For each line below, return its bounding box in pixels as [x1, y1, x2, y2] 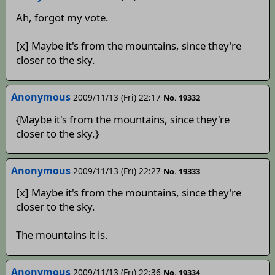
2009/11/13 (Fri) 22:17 [72, 91, 161, 104]
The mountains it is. [15, 228, 108, 242]
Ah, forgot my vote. [15, 10, 109, 25]
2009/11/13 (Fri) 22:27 [72, 165, 161, 177]
